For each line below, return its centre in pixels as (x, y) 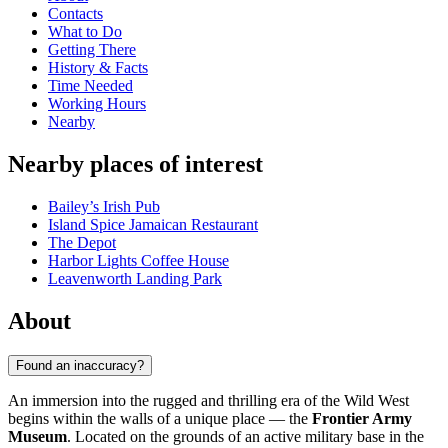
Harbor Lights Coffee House (138, 261)
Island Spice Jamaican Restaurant (153, 225)
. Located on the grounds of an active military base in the (245, 436)
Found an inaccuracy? (80, 365)
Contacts (75, 14)
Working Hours (97, 104)
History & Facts (98, 68)
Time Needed (90, 86)
